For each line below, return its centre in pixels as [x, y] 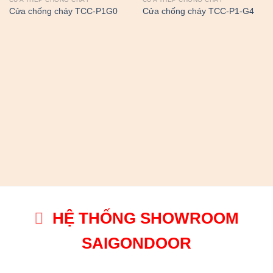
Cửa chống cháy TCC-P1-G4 [198, 11]
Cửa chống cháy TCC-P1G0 [63, 11]
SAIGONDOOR [136, 243]
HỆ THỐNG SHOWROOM [145, 218]
